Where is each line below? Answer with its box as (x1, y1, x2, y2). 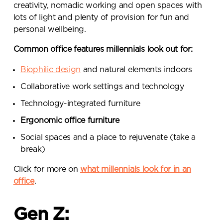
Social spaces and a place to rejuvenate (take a (20, 133, 196, 141)
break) (20, 145, 45, 153)
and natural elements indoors (81, 65, 192, 74)
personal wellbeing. (13, 25, 86, 34)
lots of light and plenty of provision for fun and (13, 13, 190, 22)
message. (42, 118, 122, 136)
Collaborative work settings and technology (20, 82, 184, 91)
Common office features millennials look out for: (13, 45, 193, 54)
